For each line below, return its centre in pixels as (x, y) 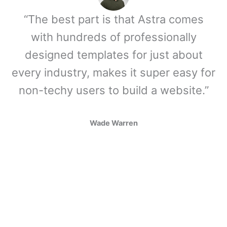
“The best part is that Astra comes (113, 19)
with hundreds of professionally (113, 37)
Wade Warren (113, 123)
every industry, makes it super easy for (113, 72)
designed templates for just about (113, 54)
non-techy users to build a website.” (113, 90)
